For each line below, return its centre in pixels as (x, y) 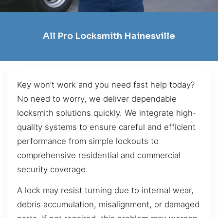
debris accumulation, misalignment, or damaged (108, 205)
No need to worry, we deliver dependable (97, 99)
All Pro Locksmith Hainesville (109, 36)
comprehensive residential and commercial (99, 155)
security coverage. (53, 169)
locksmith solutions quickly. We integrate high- (107, 113)
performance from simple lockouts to (88, 141)
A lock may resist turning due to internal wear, (105, 191)
